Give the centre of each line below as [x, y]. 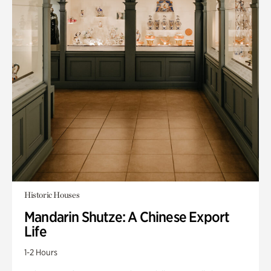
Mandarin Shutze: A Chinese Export [127, 217]
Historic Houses [52, 195]
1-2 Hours [41, 252]
